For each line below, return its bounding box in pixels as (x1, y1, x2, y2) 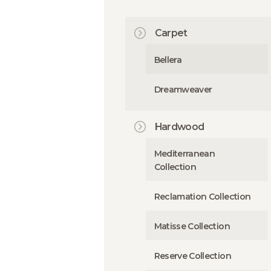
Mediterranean (154, 148, 215, 160)
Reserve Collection (154, 250, 231, 261)
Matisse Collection (154, 220, 230, 232)
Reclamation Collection (154, 191, 251, 202)
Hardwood (154, 121, 204, 133)
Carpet (154, 27, 188, 39)
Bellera (154, 54, 182, 65)
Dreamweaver (154, 83, 212, 95)
